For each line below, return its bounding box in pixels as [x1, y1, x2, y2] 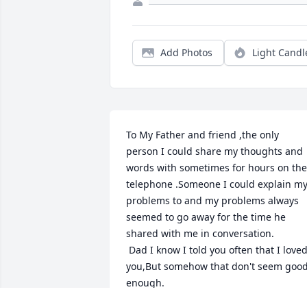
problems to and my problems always [126, 194, 299, 208]
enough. [126, 276, 164, 290]
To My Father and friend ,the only [126, 128, 279, 142]
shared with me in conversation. [126, 227, 274, 241]
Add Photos [160, 46, 212, 60]
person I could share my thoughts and [126, 145, 303, 158]
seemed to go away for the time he [126, 210, 286, 224]
